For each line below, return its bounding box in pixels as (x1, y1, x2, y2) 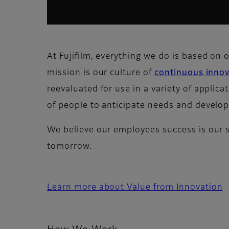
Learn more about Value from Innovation (47, 184, 223, 192)
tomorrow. (47, 143, 92, 151)
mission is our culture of (47, 69, 154, 78)
